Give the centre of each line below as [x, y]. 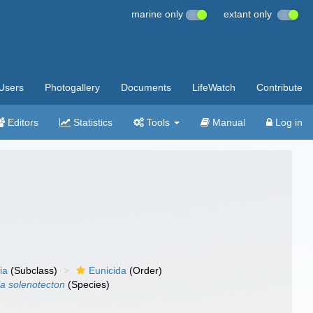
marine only [159, 14]
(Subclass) [33, 270]
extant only [250, 14]
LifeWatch [214, 87]
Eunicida [108, 270]
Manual [227, 122]
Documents [146, 87]
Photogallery [72, 87]
